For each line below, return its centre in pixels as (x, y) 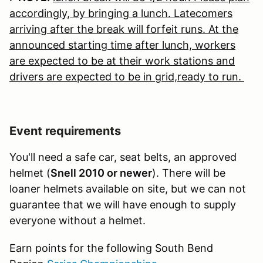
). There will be (189, 173)
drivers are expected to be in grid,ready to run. (127, 76)
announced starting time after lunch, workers (122, 45)
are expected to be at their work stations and (122, 60)
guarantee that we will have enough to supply (123, 204)
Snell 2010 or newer (101, 173)
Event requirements (65, 131)
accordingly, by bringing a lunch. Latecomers (121, 13)
